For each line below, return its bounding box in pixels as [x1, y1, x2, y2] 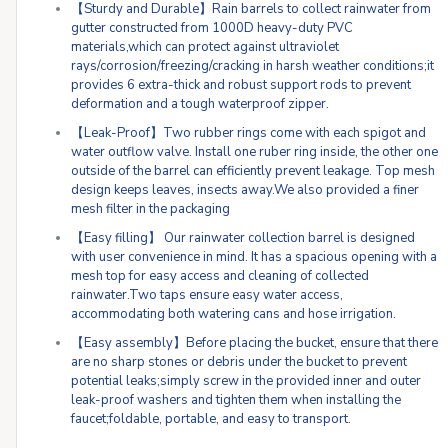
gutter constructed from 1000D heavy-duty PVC [71, 19, 354, 38]
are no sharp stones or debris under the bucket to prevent [71, 353, 408, 372]
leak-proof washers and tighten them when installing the [71, 391, 402, 410]
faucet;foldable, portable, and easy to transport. [71, 410, 352, 429]
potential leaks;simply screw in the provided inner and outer [71, 372, 422, 391]
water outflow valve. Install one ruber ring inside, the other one [71, 143, 439, 162]
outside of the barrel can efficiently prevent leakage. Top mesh [71, 162, 436, 181]
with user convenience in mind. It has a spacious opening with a [71, 248, 438, 267]
